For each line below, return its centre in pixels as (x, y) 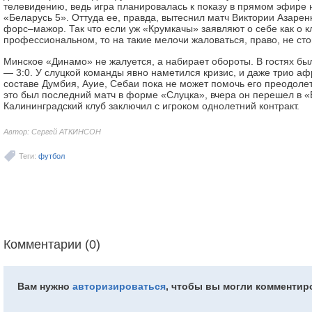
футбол (52, 156)
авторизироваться (119, 286)
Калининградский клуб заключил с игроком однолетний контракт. (151, 106)
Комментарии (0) (52, 244)
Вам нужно (45, 286)
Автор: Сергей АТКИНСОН (52, 132)
